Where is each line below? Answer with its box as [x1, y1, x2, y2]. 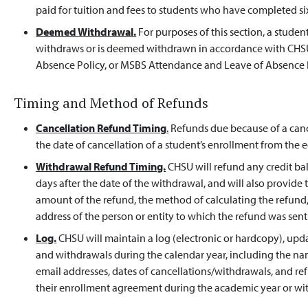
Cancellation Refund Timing [36, 121, 167, 135]
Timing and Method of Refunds [14, 93, 209, 112]
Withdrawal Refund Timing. [36, 159, 166, 173]
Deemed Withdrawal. [36, 25, 137, 38]
